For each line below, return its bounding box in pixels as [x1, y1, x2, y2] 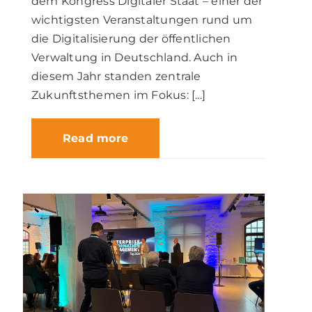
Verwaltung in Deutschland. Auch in [31, 50, 238, 64]
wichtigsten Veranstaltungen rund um [31, 13, 253, 26]
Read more [63, 131, 129, 145]
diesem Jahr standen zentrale [31, 69, 201, 83]
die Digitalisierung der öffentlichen [31, 31, 231, 45]
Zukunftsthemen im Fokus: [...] [31, 88, 206, 102]
